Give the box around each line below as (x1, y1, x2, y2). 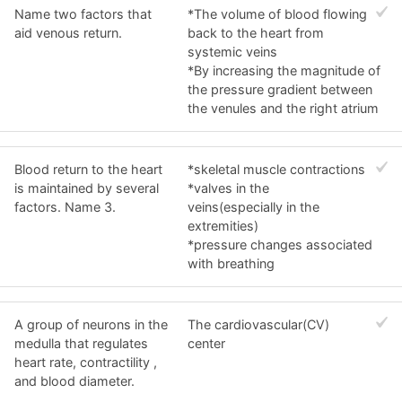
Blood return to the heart (14, 162, 162, 178)
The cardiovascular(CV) (188, 317, 330, 333)
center (188, 336, 226, 352)
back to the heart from (188, 25, 325, 41)
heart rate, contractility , (14, 354, 157, 371)
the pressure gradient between (188, 82, 373, 98)
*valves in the (188, 180, 270, 197)
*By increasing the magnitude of (188, 63, 381, 79)
